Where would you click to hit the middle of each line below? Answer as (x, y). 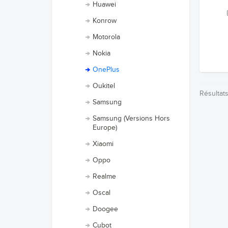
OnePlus (106, 70)
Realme (104, 177)
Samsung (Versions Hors (131, 119)
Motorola (106, 37)
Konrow (105, 21)
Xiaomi (103, 144)
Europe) (105, 128)
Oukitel (104, 86)
